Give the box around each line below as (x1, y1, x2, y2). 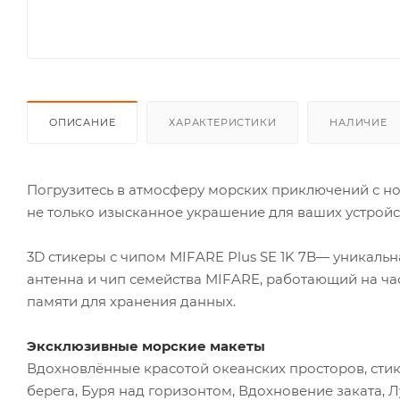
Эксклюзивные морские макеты (27, 337, 265, 354)
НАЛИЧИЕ (329, 115, 387, 129)
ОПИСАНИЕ (49, 115, 116, 129)
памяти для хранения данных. (27, 292, 236, 310)
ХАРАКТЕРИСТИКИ (169, 115, 277, 129)
